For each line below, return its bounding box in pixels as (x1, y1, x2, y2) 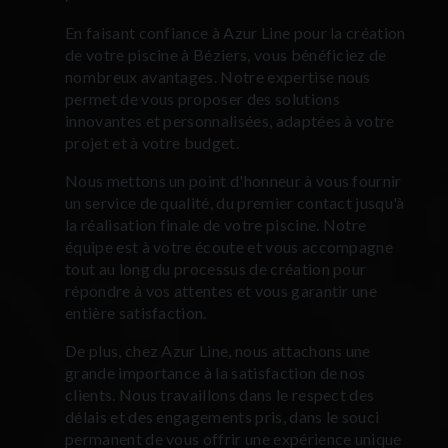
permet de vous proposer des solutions (65, 88, 340, 108)
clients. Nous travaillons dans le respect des (65, 384, 375, 404)
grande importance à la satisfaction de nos (65, 362, 366, 382)
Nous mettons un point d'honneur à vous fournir (65, 170, 402, 190)
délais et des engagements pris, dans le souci (65, 406, 380, 426)
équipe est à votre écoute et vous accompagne (65, 236, 394, 256)
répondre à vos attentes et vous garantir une (65, 280, 378, 300)
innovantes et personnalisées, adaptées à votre (65, 110, 395, 130)
